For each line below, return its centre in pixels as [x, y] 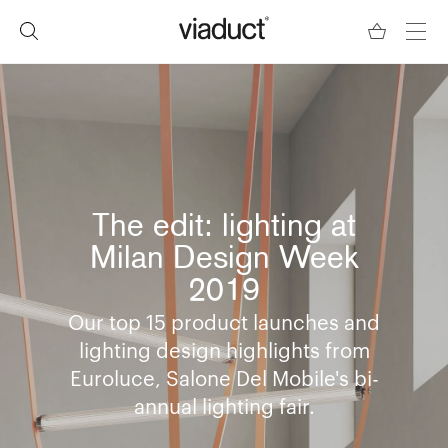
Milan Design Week [224, 260]
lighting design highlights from [224, 350]
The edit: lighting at [224, 228]
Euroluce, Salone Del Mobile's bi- [224, 378]
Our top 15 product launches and [224, 322]
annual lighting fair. [224, 406]
